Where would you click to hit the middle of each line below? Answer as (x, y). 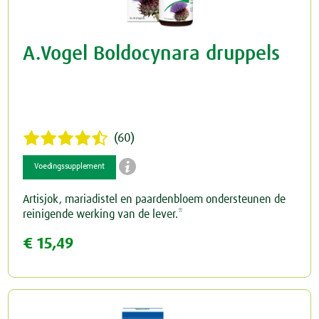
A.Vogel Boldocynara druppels (152, 54)
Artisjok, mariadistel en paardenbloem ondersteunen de (155, 200)
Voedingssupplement (69, 167)
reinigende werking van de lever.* (103, 215)
